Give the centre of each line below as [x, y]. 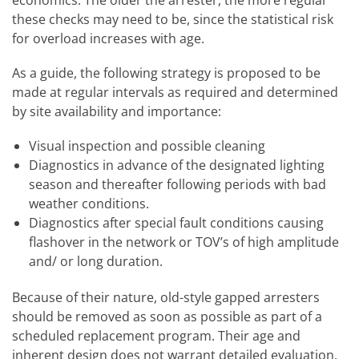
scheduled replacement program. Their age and [156, 335]
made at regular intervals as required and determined [175, 92]
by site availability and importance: [117, 111]
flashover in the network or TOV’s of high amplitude [184, 242]
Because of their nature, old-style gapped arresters [166, 297]
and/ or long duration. [95, 261]
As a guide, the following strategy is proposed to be [166, 73]
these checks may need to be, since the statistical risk [173, 19]
